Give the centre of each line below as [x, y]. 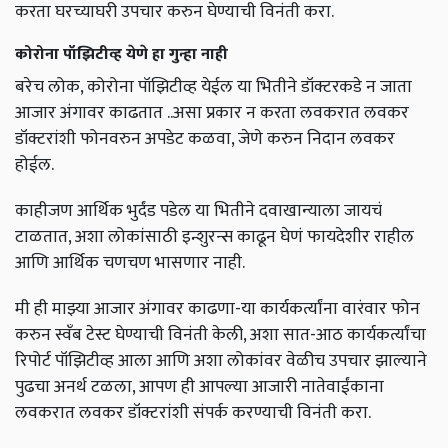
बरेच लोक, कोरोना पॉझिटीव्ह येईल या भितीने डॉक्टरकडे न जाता [213, 87]
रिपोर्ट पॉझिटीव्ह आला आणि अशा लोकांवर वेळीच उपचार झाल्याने [221, 361]
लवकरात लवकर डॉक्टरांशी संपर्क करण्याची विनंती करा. [193, 413]
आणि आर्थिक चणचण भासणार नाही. [130, 263]
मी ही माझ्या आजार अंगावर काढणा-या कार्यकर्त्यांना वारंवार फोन [217, 309]
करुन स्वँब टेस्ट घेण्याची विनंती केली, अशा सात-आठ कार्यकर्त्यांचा [220, 335]
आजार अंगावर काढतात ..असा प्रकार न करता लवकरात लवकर [212, 113]
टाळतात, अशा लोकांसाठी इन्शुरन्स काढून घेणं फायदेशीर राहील [214, 237]
